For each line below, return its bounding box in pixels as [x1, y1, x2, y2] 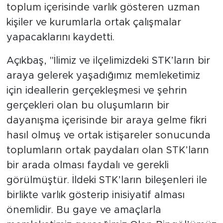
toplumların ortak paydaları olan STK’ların [6, 145, 209, 155]
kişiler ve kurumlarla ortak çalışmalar [6, 17, 181, 27]
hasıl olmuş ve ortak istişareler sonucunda [6, 130, 211, 140]
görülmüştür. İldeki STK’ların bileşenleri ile [6, 175, 207, 185]
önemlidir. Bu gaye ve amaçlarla [6, 205, 161, 215]
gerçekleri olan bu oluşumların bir [6, 100, 169, 111]
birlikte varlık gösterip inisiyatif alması [6, 190, 185, 200]
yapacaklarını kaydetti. [6, 32, 114, 42]
